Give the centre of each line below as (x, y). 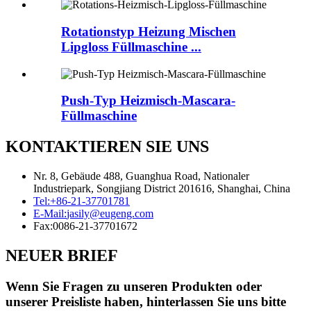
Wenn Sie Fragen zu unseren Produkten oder (134, 286)
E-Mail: (50, 214)
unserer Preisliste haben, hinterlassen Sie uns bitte (146, 301)
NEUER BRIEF (62, 256)
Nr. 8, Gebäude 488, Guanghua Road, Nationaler (141, 176)
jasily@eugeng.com (110, 214)
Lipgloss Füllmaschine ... (131, 47)
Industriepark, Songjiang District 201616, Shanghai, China (162, 189)
